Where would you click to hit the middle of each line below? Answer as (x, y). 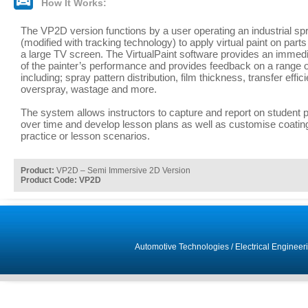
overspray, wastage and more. (89, 89)
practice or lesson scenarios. (85, 136)
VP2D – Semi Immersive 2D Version (122, 170)
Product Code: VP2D (61, 180)
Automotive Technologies (181, 247)
